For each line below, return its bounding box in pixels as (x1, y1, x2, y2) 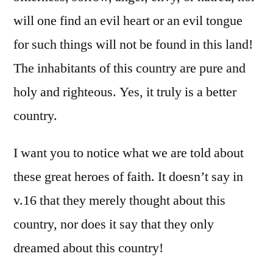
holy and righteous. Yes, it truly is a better (13, 83, 236, 101)
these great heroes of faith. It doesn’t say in (13, 168, 243, 186)
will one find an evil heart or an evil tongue (13, 12, 243, 30)
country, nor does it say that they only (13, 216, 214, 233)
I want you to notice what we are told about (13, 144, 244, 162)
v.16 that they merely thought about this (13, 192, 225, 210)
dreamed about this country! (13, 239, 163, 257)
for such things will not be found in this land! (13, 36, 253, 54)
